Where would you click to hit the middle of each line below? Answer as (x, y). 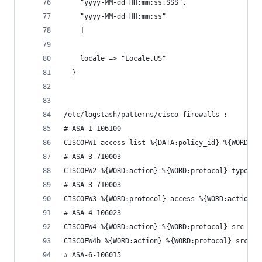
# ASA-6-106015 (92, 255)
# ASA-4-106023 (92, 213)
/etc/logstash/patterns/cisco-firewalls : (146, 115)
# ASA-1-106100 (92, 129)
